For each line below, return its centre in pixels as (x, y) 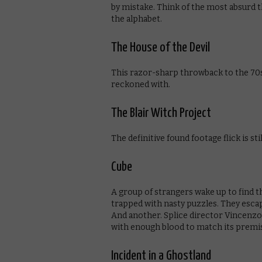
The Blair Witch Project (161, 113)
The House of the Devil (161, 47)
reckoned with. (141, 84)
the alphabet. (137, 19)
